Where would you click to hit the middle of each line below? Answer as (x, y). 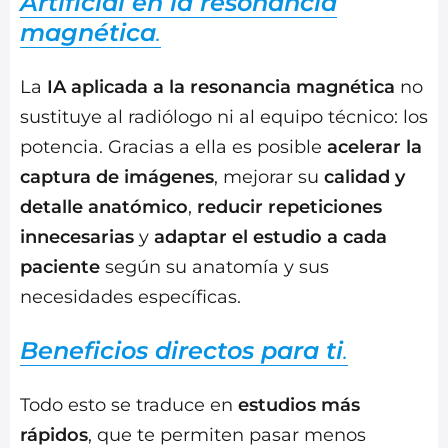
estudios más (299, 405)
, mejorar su (269, 177)
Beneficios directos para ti (181, 351)
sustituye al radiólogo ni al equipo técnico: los (224, 117)
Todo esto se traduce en (129, 405)
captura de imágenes (117, 177)
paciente (60, 267)
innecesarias (77, 237)
